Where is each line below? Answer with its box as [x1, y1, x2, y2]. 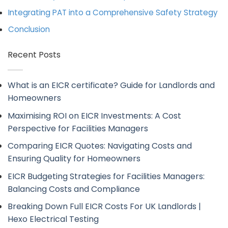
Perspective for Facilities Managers [8, 122, 148, 134]
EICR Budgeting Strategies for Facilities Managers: [8, 170, 205, 182]
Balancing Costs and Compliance [8, 183, 140, 195]
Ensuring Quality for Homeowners [8, 153, 140, 165]
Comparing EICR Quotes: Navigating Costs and [8, 140, 192, 152]
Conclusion [8, 24, 50, 35]
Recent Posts [8, 49, 61, 61]
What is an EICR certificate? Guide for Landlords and [8, 79, 215, 92]
